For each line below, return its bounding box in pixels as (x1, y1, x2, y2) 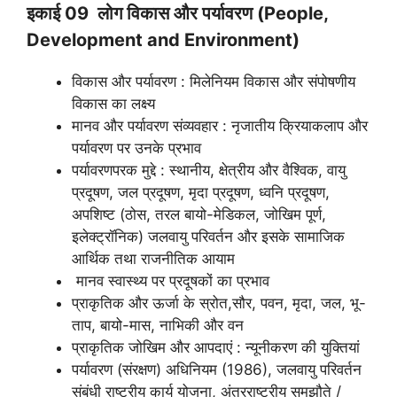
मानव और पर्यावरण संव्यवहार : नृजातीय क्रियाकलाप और (72, 117, 368, 136)
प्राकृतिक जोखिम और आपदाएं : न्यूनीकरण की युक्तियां (72, 339, 360, 357)
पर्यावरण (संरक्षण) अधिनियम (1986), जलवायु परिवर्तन (72, 361, 362, 379)
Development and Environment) (27, 29, 300, 51)
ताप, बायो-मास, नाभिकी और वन (72, 316, 244, 335)
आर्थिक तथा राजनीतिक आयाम (72, 250, 235, 269)
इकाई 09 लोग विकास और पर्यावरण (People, (27, 3, 328, 25)
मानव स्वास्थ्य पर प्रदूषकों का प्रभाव (72, 272, 269, 291)
